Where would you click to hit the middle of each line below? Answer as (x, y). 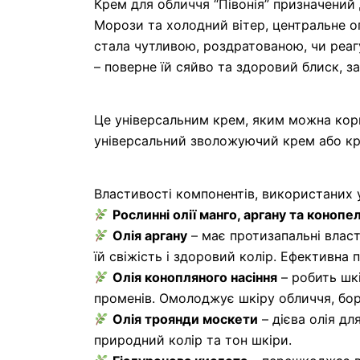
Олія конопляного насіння (195, 277)
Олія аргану (150, 235)
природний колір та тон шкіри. (193, 340)
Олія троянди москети (186, 319)
